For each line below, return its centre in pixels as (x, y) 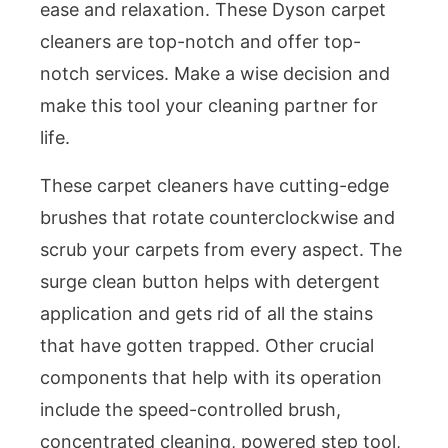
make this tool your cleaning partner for (209, 105)
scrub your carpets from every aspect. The (221, 249)
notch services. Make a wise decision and (215, 73)
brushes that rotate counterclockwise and (217, 217)
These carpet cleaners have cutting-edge (214, 185)
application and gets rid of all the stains (206, 313)
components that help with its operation (211, 377)
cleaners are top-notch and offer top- (200, 41)
